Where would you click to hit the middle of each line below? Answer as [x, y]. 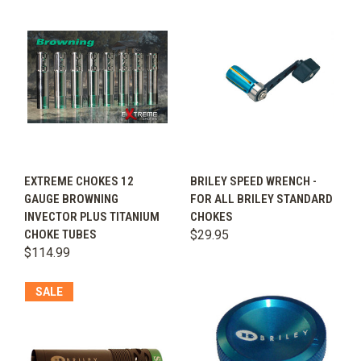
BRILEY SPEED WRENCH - [253, 182]
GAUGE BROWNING [71, 199]
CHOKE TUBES [60, 235]
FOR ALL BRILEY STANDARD [261, 199]
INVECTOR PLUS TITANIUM [92, 217]
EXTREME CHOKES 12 [79, 182]
